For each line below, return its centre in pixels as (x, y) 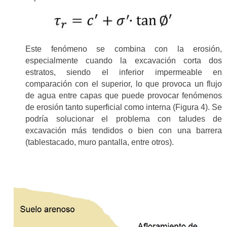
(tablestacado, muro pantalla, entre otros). (100, 142)
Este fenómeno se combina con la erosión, (124, 49)
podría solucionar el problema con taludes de (124, 119)
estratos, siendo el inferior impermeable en (124, 72)
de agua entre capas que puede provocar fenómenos (124, 96)
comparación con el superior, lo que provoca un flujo (124, 84)
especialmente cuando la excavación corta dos (124, 61)
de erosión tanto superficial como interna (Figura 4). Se (124, 107)
